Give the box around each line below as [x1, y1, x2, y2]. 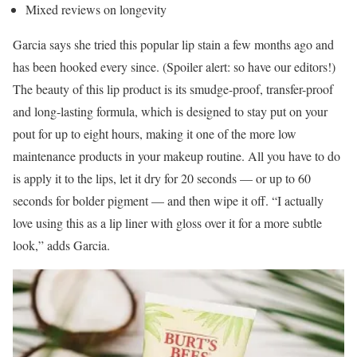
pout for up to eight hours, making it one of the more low [13, 124, 296, 142]
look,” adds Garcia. [13, 236, 110, 253]
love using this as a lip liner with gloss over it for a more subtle [13, 214, 322, 231]
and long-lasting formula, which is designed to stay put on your [13, 102, 328, 120]
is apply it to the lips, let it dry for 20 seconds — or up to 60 [13, 169, 311, 186]
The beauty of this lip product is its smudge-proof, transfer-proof [13, 80, 333, 97]
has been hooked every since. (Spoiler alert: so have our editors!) [13, 57, 335, 75]
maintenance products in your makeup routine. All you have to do [13, 147, 340, 164]
